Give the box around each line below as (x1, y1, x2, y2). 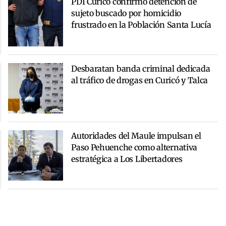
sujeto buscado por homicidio (71, 8, 181, 18)
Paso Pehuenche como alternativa (71, 142, 198, 152)
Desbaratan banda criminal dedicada (71, 63, 210, 74)
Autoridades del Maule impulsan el (71, 130, 201, 141)
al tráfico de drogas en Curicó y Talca (71, 75, 208, 85)
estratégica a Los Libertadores (71, 153, 183, 164)
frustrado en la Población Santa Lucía (71, 19, 211, 30)
